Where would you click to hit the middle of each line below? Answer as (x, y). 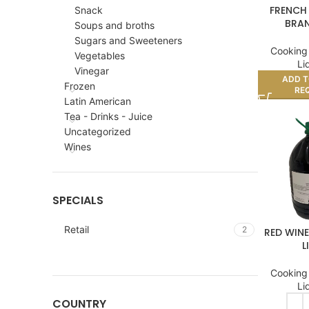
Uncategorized (98, 131)
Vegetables (100, 56)
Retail (77, 229)
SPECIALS (78, 200)
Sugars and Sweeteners (128, 40)
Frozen (80, 86)
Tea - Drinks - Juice (108, 116)
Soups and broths (114, 25)
